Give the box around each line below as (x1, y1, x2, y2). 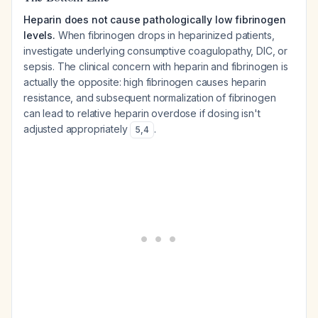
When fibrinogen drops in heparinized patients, (55, 29, 275, 41)
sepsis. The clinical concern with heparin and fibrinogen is (23, 60, 288, 72)
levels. (23, 29, 55, 41)
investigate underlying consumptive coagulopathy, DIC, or (23, 45, 288, 57)
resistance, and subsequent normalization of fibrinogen (23, 92, 276, 104)
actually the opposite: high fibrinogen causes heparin (23, 76, 266, 88)
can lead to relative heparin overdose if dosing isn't (23, 107, 261, 119)
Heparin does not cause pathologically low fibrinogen (23, 13, 286, 26)
